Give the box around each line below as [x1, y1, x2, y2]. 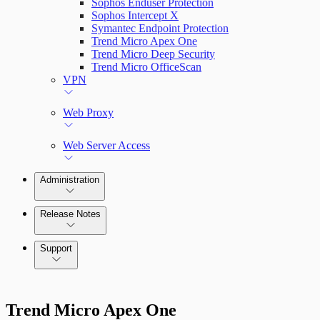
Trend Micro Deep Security [91, 48, 215, 60]
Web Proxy [63, 106, 114, 119]
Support [40, 243, 72, 254]
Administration [40, 174, 99, 185]
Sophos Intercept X [91, 9, 179, 21]
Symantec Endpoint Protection [91, 22, 229, 34]
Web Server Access [63, 139, 150, 151]
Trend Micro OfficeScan [91, 61, 201, 73]
